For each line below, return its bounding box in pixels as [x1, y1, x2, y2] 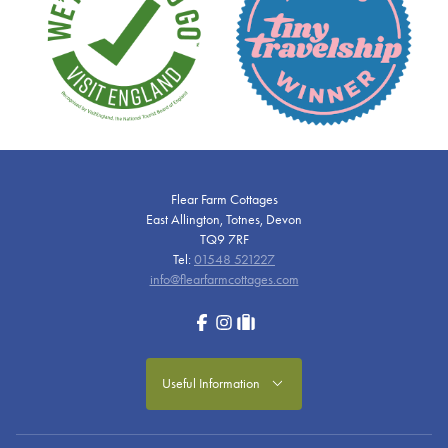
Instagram [212, 313, 266, 331]
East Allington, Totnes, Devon [146, 210, 302, 228]
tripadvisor [233, 313, 290, 331]
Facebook [190, 313, 243, 331]
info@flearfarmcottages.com [149, 270, 299, 288]
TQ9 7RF [199, 230, 249, 248]
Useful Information [161, 374, 269, 392]
